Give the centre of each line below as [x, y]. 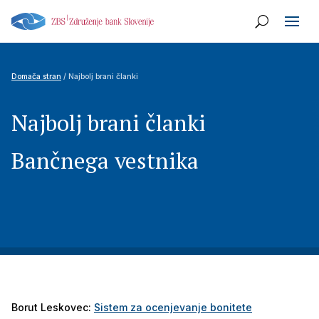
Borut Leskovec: [53, 307]
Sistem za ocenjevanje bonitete [173, 307]
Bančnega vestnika [105, 160]
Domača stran [36, 77]
